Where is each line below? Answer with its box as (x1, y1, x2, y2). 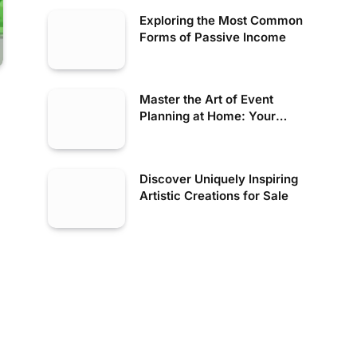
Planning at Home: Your (139, 108, 276, 124)
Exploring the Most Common (139, 12, 303, 28)
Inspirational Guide (139, 125, 247, 141)
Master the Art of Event (139, 92, 273, 108)
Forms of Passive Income (139, 29, 286, 45)
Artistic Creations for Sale (139, 187, 288, 203)
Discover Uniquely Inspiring (139, 171, 298, 186)
